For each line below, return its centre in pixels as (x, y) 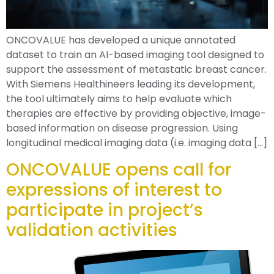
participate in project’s (105, 210)
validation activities (92, 230)
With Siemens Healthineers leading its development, (131, 84)
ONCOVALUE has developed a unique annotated (121, 40)
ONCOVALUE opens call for (119, 169)
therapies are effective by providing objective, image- (136, 114)
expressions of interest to (114, 190)
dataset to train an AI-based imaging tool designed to (135, 55)
